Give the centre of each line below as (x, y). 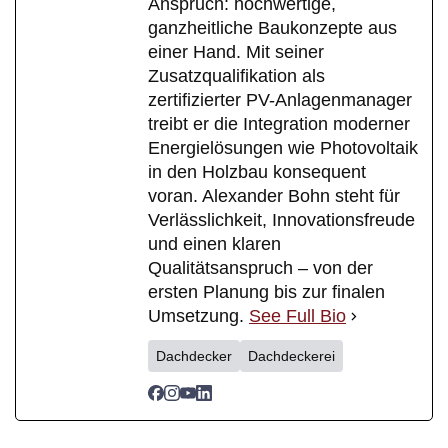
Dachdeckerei (291, 356)
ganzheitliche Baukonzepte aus (272, 28)
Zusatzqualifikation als (236, 76)
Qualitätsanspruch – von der (260, 268)
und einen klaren (214, 244)
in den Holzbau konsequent (257, 172)
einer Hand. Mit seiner (236, 52)
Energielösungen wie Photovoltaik (283, 148)
